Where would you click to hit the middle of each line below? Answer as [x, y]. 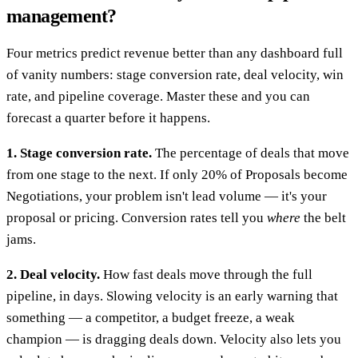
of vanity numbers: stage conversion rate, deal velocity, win [175, 74]
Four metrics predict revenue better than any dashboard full [175, 53]
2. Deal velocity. [53, 274]
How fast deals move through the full [206, 274]
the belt [323, 217]
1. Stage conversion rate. [79, 153]
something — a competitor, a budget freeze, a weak [151, 317]
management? [62, 16]
